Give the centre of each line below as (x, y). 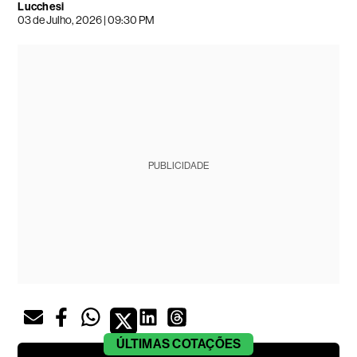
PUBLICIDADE (178, 165)
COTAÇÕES (207, 343)
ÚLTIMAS (143, 343)
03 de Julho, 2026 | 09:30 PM (86, 20)
